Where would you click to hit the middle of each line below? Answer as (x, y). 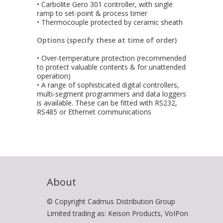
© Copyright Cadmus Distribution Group (111, 202)
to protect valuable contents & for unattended (111, 67)
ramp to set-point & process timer (92, 13)
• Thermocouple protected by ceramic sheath (110, 22)
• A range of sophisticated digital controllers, (108, 85)
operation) (54, 76)
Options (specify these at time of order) (107, 40)
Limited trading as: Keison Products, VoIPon (117, 214)
